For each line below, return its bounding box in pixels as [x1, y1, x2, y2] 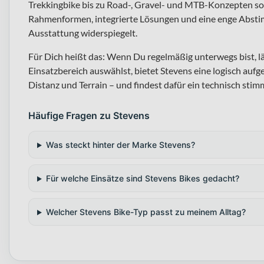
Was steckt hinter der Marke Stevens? [45, 140, 195, 150]
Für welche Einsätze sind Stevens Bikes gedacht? [45, 173, 239, 184]
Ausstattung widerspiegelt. [28, 27, 137, 39]
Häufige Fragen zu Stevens [28, 110, 150, 122]
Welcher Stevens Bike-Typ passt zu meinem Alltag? [45, 207, 246, 217]
